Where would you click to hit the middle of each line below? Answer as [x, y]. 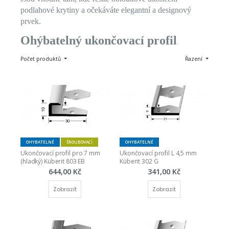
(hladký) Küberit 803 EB [53, 161]
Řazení [195, 59]
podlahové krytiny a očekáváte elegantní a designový [106, 10]
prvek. [31, 21]
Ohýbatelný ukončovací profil [99, 41]
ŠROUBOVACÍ [79, 142]
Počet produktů [41, 59]
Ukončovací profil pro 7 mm [60, 153]
